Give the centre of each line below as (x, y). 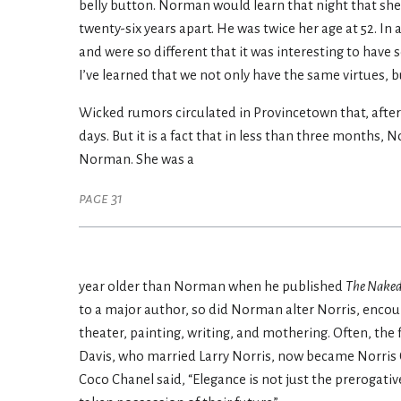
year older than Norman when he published (212, 287)
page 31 (101, 199)
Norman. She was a (137, 160)
